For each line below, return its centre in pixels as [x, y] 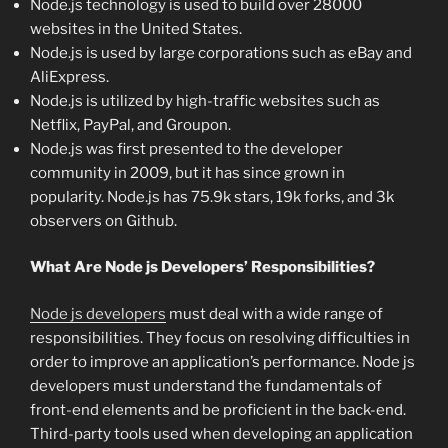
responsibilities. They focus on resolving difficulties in [220, 337]
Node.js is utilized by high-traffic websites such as [205, 100]
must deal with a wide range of [274, 313]
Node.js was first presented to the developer [186, 148]
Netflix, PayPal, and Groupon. [130, 124]
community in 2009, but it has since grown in [187, 172]
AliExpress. [69, 76]
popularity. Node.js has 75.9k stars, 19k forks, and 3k [212, 196]
